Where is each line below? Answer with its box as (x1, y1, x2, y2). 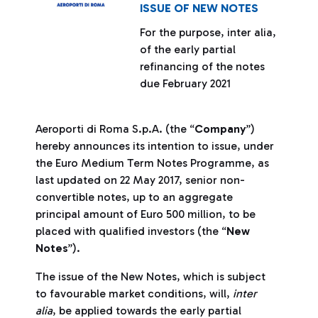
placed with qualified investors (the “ (35, 224, 226, 238)
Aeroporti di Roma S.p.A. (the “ (35, 122, 194, 136)
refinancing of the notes (140, 60, 265, 73)
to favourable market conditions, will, (35, 287, 233, 300)
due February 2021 (140, 77, 231, 90)
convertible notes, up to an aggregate (35, 190, 233, 204)
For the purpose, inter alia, (140, 26, 277, 39)
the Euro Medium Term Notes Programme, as (35, 156, 269, 170)
